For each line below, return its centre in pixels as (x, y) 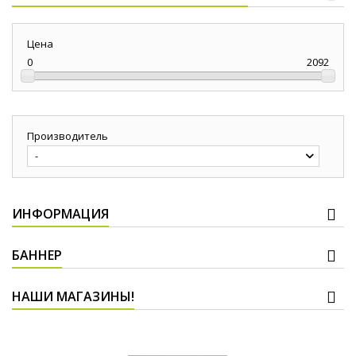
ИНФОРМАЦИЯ (60, 214)
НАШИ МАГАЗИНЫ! (73, 297)
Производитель (68, 136)
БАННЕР (37, 255)
